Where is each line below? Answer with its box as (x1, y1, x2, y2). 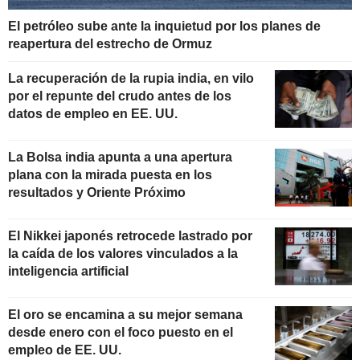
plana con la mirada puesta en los (8, 167, 212, 182)
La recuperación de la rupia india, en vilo (8, 72, 254, 86)
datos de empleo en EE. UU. (8, 107, 178, 121)
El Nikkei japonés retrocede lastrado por (8, 228, 252, 243)
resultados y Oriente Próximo (8, 185, 186, 199)
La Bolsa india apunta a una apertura (8, 149, 232, 164)
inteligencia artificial (8, 264, 129, 278)
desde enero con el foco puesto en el (8, 325, 233, 339)
